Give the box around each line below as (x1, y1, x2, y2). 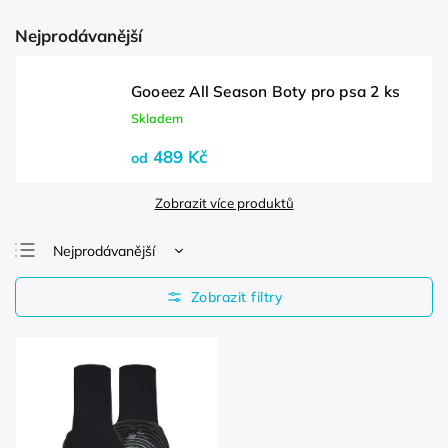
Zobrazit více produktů (154, 195, 294, 211)
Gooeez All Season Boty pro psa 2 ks (131, 82, 400, 101)
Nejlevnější (53, 274, 121, 292)
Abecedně (53, 338, 118, 356)
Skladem (131, 110, 183, 126)
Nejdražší (53, 306, 112, 324)
